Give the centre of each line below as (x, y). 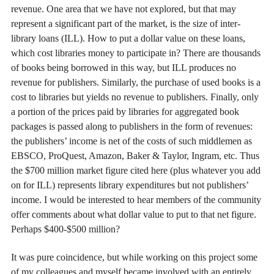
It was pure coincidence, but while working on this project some (134, 257)
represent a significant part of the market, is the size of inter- (126, 23)
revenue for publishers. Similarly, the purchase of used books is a (136, 82)
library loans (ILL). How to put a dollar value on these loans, (128, 38)
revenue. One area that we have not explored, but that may (124, 9)
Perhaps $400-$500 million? (65, 229)
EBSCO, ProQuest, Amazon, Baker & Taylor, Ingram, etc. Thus (135, 155)
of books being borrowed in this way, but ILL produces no (124, 67)
